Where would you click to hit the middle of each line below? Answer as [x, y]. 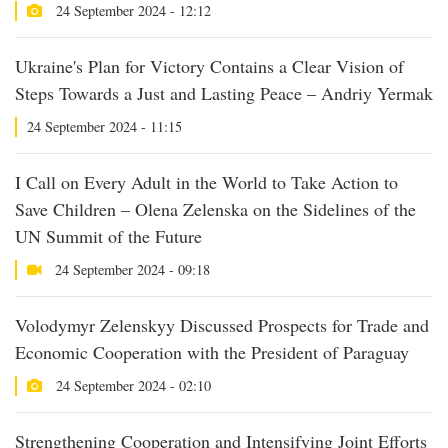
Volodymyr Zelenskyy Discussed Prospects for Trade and [222, 325]
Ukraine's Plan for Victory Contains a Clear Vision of [209, 66]
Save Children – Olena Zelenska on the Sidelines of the [215, 209]
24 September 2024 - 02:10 [131, 385]
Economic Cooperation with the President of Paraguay [212, 352]
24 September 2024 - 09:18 [130, 269]
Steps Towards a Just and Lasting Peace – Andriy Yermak [224, 93]
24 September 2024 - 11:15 [104, 126]
